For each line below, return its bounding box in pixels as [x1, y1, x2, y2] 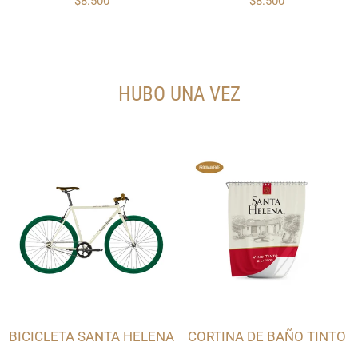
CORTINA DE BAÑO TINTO [187, 328, 346, 345]
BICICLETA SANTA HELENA [9, 328, 174, 345]
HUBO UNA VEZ [117, 82, 241, 106]
